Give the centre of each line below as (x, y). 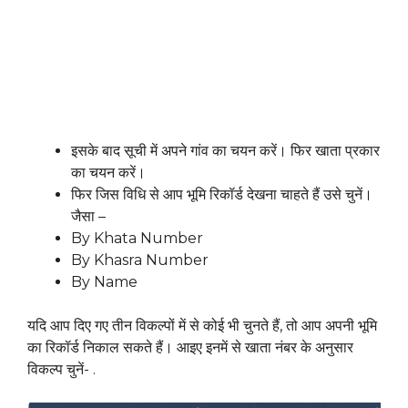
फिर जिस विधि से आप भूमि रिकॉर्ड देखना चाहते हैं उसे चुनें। (222, 195)
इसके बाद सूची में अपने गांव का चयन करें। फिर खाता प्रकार (225, 151)
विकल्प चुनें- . (61, 370)
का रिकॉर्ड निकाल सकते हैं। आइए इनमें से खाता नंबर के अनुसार (190, 348)
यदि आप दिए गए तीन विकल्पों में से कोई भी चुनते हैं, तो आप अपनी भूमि (202, 326)
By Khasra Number (140, 260)
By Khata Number (137, 239)
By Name (104, 282)
